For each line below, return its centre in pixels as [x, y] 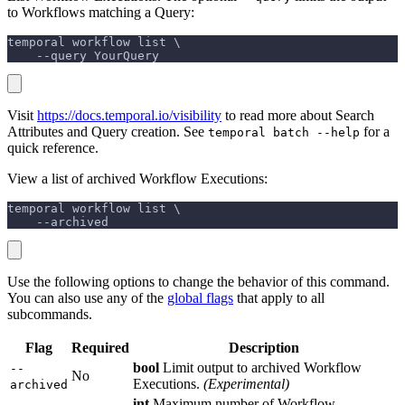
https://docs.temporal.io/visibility [129, 115]
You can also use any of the [87, 297]
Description [264, 347]
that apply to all [279, 297]
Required [100, 347]
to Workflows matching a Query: [101, 12]
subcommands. [50, 314]
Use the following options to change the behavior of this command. [198, 281]
